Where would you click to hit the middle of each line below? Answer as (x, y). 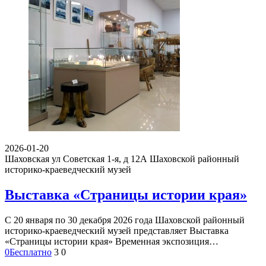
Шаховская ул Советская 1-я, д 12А (76, 159)
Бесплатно (31, 252)
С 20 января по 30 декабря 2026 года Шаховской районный (125, 220)
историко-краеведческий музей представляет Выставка (117, 230)
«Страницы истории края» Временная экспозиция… (112, 241)
